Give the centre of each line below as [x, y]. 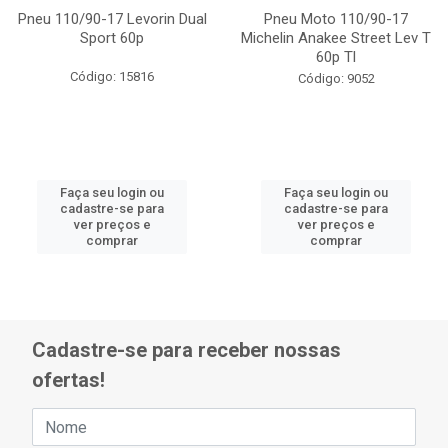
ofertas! [68, 380]
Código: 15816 [112, 76]
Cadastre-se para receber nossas [186, 350]
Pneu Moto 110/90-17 [336, 19]
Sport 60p [112, 38]
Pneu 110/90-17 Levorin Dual [112, 19]
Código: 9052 [336, 78]
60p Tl [336, 57]
